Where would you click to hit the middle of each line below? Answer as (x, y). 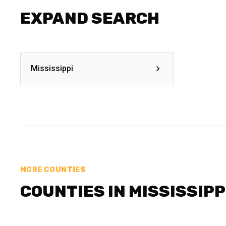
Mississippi (52, 68)
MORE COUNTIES (53, 170)
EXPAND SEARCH (90, 18)
